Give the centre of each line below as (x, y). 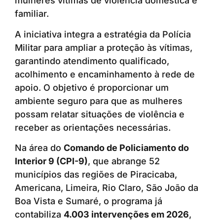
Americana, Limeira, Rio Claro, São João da (107, 188)
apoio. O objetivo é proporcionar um (92, 87)
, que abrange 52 (124, 161)
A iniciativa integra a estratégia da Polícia (103, 34)
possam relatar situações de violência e (100, 114)
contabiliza (39, 215)
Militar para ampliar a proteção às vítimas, (104, 47)
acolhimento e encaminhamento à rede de (105, 74)
